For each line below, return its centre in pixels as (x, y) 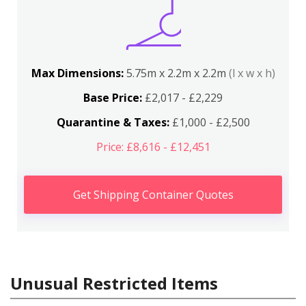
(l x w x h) (252, 73)
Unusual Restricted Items (114, 283)
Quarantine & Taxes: (113, 122)
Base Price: (113, 98)
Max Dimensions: (79, 73)
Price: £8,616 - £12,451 (153, 147)
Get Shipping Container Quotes (153, 195)
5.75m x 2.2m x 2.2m (177, 73)
